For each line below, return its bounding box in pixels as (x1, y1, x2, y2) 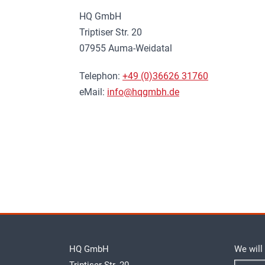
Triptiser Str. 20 (79, 26, 142, 38)
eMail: (79, 86, 107, 98)
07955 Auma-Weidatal (79, 42, 172, 54)
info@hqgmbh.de (107, 86, 179, 98)
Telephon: (79, 70, 122, 82)
